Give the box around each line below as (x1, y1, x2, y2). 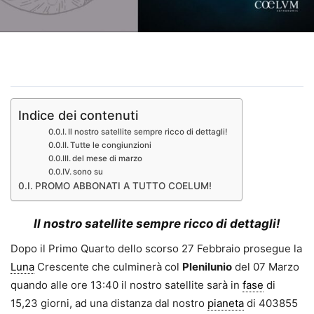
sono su (73, 167, 106, 177)
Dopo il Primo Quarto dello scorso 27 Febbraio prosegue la (11, 242, 302, 256)
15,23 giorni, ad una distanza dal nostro (11, 296, 207, 310)
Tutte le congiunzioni (70, 140, 152, 151)
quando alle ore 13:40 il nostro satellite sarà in (11, 278, 243, 292)
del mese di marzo (72, 153, 143, 164)
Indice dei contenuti (18, 108, 138, 123)
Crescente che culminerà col (34, 260, 182, 274)
